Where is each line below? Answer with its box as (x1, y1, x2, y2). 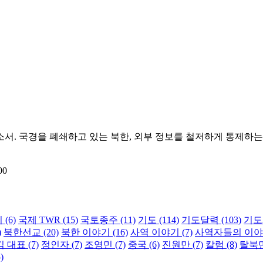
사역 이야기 (130, 227, 180, 238)
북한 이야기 (61, 227, 110, 238)
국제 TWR (18, 215, 60, 225)
